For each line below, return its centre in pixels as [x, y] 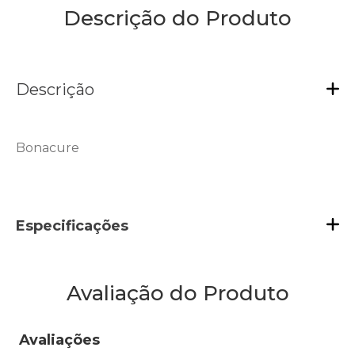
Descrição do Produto [177, 18]
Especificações [72, 225]
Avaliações [59, 340]
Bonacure [48, 147]
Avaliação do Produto [177, 293]
